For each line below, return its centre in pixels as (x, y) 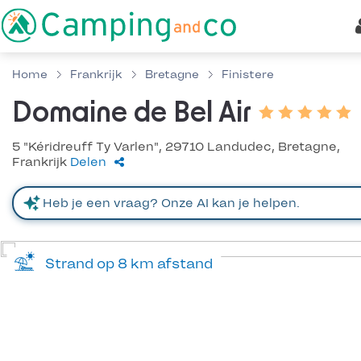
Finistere (248, 75)
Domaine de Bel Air (132, 114)
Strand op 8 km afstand (126, 263)
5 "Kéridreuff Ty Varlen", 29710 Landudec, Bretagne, (176, 147)
